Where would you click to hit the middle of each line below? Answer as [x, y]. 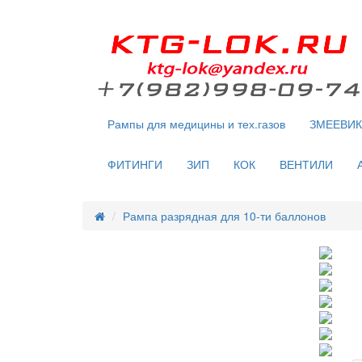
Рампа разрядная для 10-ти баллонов [224, 215]
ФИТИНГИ [135, 164]
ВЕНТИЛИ [306, 164]
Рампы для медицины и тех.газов [196, 123]
